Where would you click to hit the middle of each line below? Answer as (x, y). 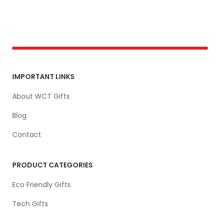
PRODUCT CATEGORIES (53, 165)
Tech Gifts (30, 204)
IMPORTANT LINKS (43, 76)
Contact (27, 134)
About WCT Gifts (41, 96)
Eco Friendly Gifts (41, 184)
